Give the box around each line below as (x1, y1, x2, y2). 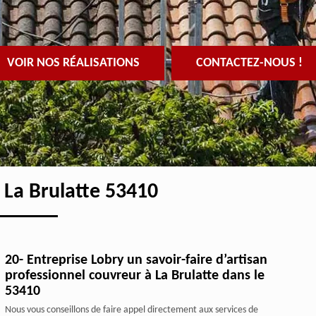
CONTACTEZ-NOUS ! (195, 56, 303, 70)
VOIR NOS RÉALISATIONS (6, 56, 140, 70)
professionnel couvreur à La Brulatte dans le (4, 269, 265, 284)
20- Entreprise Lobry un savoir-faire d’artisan (4, 253, 267, 268)
